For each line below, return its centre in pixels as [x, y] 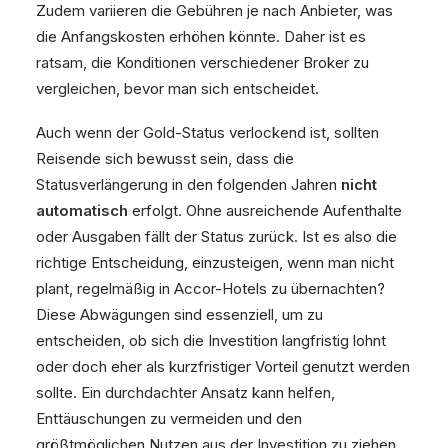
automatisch [82, 210]
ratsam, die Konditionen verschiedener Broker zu [202, 62]
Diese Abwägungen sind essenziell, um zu [179, 314]
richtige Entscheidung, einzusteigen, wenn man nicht [215, 262]
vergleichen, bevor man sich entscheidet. [177, 88]
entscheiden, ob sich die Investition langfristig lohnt [211, 340]
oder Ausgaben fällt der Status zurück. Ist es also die [216, 236]
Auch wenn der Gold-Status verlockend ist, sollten [207, 132]
